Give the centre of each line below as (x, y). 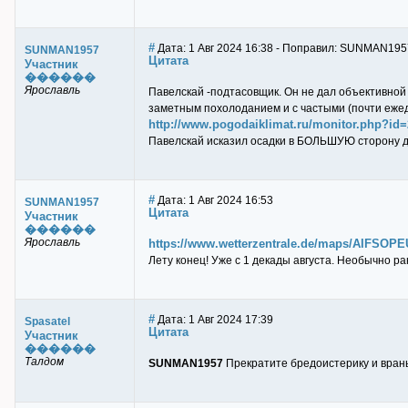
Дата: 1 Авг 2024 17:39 (214, 320)
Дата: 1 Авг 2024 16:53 (214, 200)
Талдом (44, 362)
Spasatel (47, 321)
